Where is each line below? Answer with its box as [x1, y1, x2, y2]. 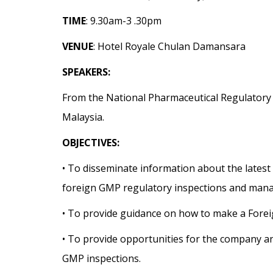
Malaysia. [62, 110, 104, 124]
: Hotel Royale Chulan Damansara [93, 39, 246, 53]
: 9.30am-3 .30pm [86, 13, 161, 27]
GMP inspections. [62, 251, 141, 265]
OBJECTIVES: [62, 135, 119, 149]
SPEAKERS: [62, 65, 110, 79]
